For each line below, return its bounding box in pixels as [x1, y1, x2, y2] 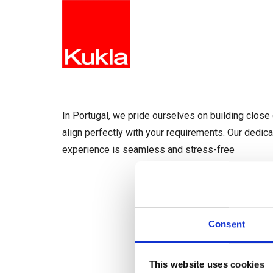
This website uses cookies [149, 258, 264, 269]
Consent [208, 219, 245, 230]
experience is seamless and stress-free [62, 144, 235, 155]
